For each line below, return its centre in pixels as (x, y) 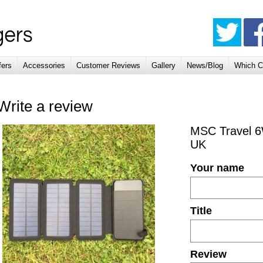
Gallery (163, 65)
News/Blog (205, 65)
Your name (217, 168)
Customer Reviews (108, 65)
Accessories (44, 65)
